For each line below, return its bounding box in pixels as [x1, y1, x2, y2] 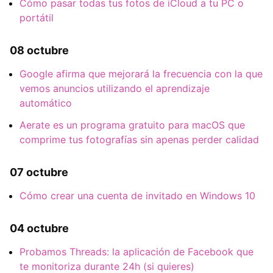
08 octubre [10, 43, 69, 57]
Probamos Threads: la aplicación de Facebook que [19, 246, 253, 258]
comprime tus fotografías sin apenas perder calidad [19, 133, 259, 146]
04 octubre [10, 222, 69, 235]
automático [19, 97, 72, 109]
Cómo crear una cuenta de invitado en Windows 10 [19, 190, 255, 202]
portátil [19, 11, 54, 24]
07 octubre [10, 165, 68, 179]
